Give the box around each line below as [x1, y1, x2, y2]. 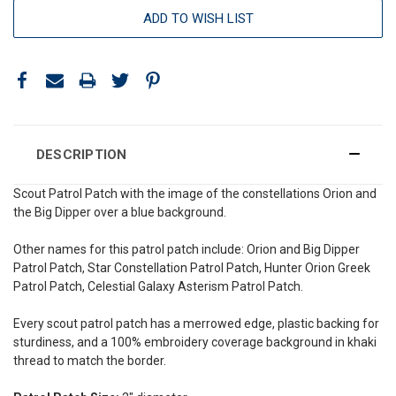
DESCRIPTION [35, 146, 127, 163]
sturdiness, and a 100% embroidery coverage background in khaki [13, 334, 377, 349]
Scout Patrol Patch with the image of [13, 186, 218, 201]
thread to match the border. [13, 353, 169, 368]
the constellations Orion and [218, 186, 377, 201]
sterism [187, 278, 229, 293]
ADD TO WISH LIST [142, 10, 254, 27]
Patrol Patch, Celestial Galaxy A [13, 278, 187, 293]
